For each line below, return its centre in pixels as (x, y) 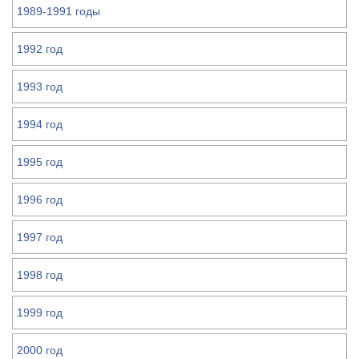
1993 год (40, 87)
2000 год (40, 350)
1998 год (40, 275)
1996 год (40, 200)
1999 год (40, 313)
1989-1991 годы (58, 11)
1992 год (40, 49)
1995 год (40, 162)
